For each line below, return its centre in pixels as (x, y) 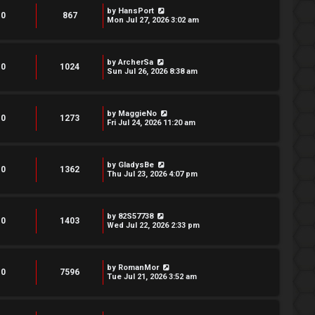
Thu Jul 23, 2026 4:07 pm (152, 174)
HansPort (136, 11)
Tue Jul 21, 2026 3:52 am (152, 277)
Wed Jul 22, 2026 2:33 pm (153, 225)
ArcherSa (136, 62)
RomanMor (139, 268)
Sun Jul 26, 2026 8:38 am (152, 71)
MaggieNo (137, 114)
